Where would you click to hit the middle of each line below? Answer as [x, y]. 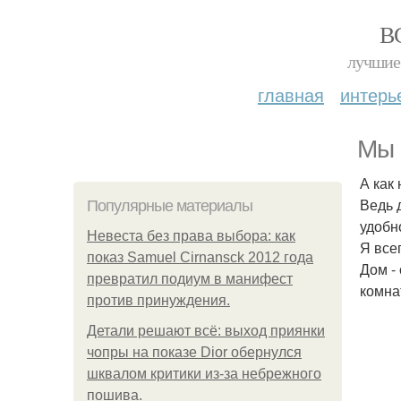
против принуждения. [158, 300]
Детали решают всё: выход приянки [206, 331]
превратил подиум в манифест [190, 279]
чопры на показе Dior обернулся [194, 352]
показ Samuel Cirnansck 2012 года [200, 257]
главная [291, 94]
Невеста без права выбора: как [191, 236]
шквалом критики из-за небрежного [204, 374]
